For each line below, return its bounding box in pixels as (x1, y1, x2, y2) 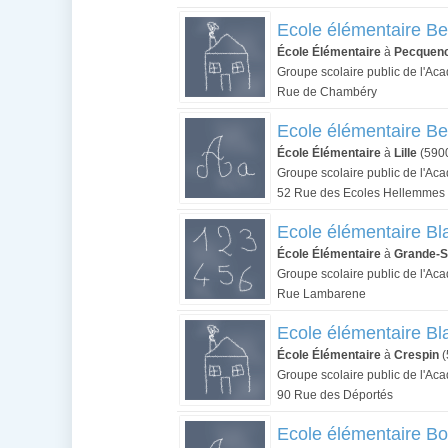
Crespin (394, 348, 439, 362)
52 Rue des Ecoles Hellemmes (277, 186, 445, 200)
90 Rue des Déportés (277, 388, 393, 402)
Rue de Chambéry (277, 85, 377, 99)
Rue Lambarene (277, 287, 366, 301)
